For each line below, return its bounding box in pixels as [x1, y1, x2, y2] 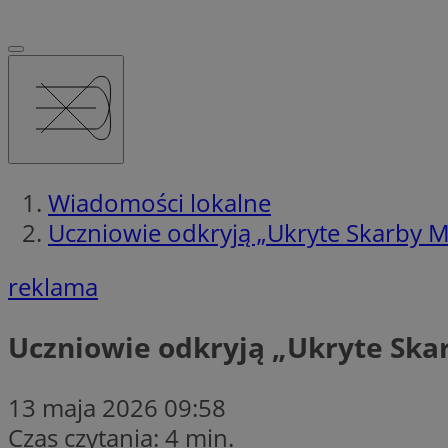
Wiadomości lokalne [48, 185, 271, 219]
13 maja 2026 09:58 [8, 390, 226, 424]
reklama [8, 269, 98, 303]
